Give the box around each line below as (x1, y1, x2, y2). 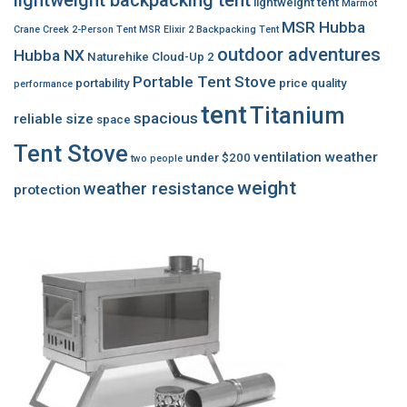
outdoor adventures (217, 43, 381, 65)
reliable (14, 110, 63, 127)
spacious (134, 108, 198, 127)
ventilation (253, 148, 322, 165)
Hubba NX (14, 45, 84, 65)
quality (311, 75, 347, 90)
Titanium (250, 101, 345, 129)
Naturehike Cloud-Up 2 (87, 49, 214, 64)
